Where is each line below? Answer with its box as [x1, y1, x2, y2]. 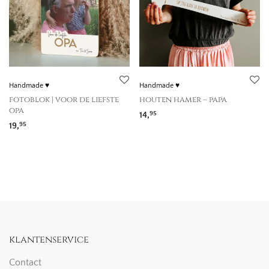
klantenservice [9, 233, 89, 247]
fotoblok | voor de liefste [9, 94, 119, 105]
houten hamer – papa [139, 94, 227, 105]
